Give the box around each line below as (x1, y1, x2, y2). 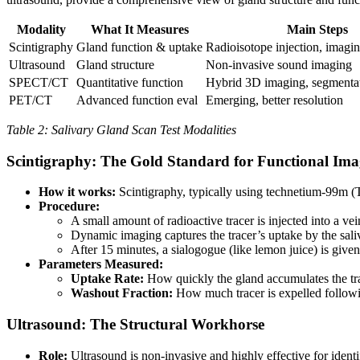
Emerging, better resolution (206, 92, 343, 107)
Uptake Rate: (71, 272, 144, 286)
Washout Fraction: (71, 286, 173, 301)
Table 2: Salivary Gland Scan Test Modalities (6, 122, 236, 137)
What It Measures (90, 22, 189, 36)
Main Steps (286, 22, 348, 36)
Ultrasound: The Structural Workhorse (6, 315, 264, 333)
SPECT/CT (9, 75, 68, 89)
